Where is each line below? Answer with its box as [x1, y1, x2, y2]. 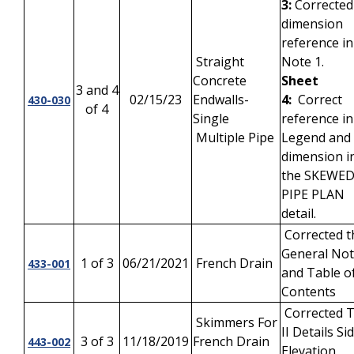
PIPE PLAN [281, 186, 345, 203]
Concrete [193, 72, 247, 89]
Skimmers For [193, 314, 277, 331]
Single [193, 110, 232, 127]
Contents [281, 283, 336, 300]
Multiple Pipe [193, 129, 274, 146]
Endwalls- [193, 91, 249, 108]
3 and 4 [75, 81, 119, 99]
